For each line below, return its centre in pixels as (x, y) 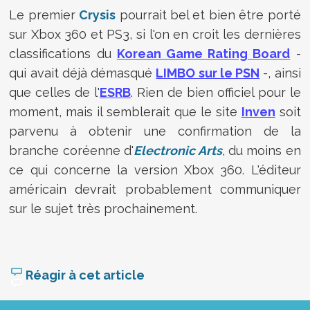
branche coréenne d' (72, 150)
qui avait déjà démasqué (83, 73)
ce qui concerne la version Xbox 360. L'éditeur (155, 170)
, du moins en (261, 150)
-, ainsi (280, 73)
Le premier (44, 15)
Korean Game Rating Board (203, 53)
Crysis (98, 15)
